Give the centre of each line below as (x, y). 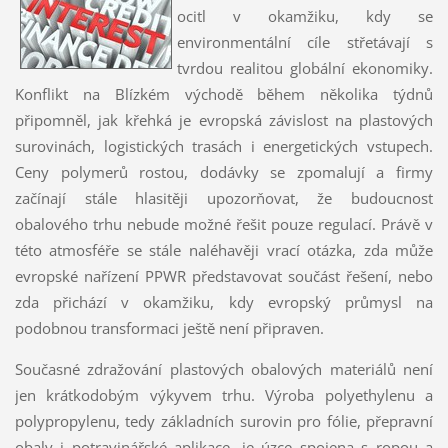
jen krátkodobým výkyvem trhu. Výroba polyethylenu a (224, 394)
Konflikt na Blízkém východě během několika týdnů (224, 93)
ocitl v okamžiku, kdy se (305, 15)
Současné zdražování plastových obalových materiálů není (224, 368)
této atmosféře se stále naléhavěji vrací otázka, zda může (224, 249)
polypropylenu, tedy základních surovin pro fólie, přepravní (224, 420)
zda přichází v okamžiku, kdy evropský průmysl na (224, 301)
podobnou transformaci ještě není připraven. (169, 327)
